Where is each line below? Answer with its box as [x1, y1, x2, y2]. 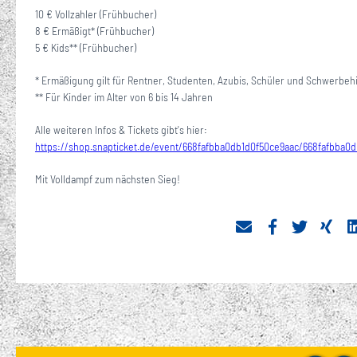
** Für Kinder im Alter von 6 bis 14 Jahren [35, 89, 213, 104]
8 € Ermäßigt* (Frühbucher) [35, 23, 154, 37]
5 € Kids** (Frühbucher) [35, 40, 136, 54]
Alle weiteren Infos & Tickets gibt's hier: [35, 122, 207, 136]
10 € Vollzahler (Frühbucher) [35, 6, 156, 21]
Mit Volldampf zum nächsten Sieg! [35, 171, 180, 186]
